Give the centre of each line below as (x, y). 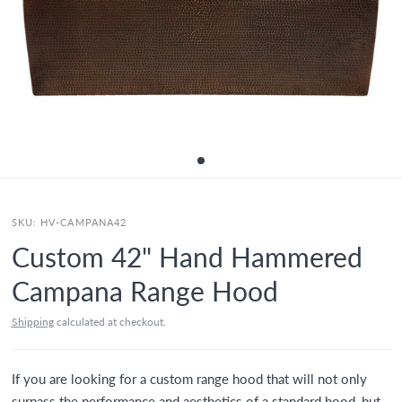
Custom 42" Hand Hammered (187, 257)
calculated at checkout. (109, 322)
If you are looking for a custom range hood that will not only (189, 379)
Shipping (32, 322)
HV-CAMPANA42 (84, 222)
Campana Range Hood (144, 291)
